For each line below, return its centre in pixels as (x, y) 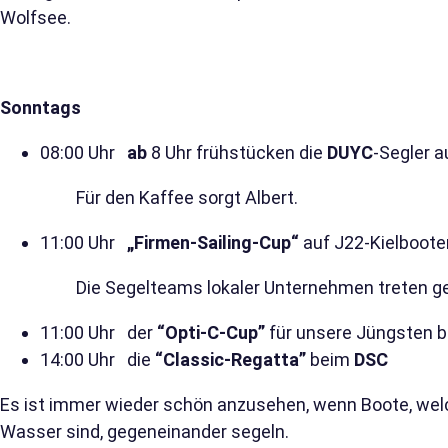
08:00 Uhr (83, 153)
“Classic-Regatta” (230, 360)
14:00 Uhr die (97, 360)
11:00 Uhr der (98, 333)
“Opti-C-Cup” (211, 333)
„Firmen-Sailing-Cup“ (213, 243)
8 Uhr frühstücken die (239, 153)
